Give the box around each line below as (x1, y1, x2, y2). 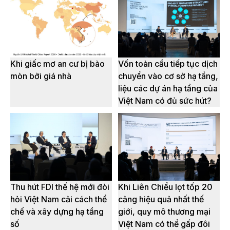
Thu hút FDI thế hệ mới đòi (10, 182, 109, 193)
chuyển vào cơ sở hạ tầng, (118, 71, 218, 82)
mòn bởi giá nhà (10, 71, 71, 82)
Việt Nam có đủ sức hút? (118, 95, 212, 106)
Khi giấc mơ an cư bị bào (10, 59, 105, 69)
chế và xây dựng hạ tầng (10, 206, 104, 217)
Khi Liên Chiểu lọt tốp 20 (118, 182, 213, 193)
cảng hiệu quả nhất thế (118, 194, 204, 205)
